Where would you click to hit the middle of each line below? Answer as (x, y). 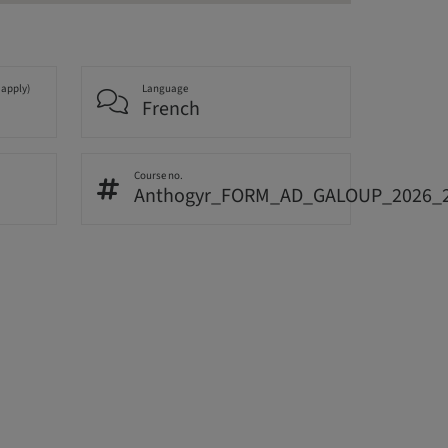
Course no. (159, 175)
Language (165, 88)
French (171, 108)
